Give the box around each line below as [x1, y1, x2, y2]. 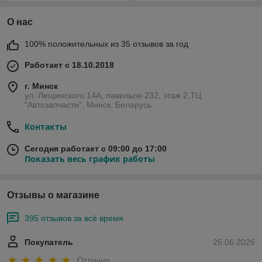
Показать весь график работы [25, 153, 155, 164]
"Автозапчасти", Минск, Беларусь [25, 100, 151, 109]
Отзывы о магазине [7, 190, 99, 200]
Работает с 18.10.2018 [25, 60, 114, 70]
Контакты [25, 121, 67, 132]
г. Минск [25, 81, 58, 91]
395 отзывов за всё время [25, 213, 123, 223]
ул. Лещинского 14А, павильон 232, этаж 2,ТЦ [25, 91, 201, 100]
